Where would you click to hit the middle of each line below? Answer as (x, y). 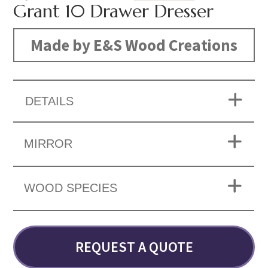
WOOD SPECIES (71, 188)
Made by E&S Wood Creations (134, 45)
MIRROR (48, 144)
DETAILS (50, 101)
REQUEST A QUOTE (134, 247)
